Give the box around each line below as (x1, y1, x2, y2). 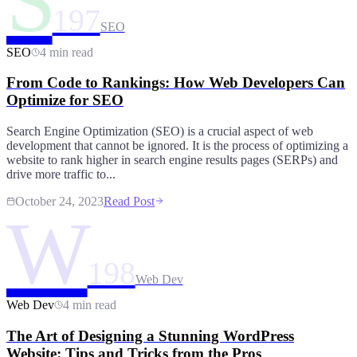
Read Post (104, 194, 155, 209)
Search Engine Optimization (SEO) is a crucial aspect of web (6, 124, 313, 139)
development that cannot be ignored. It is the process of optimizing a (6, 139, 348, 153)
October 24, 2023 (15, 194, 104, 209)
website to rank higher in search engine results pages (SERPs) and (6, 153, 338, 167)
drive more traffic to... (6, 167, 116, 182)
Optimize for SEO (6, 92, 124, 109)
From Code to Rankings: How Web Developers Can (6, 74, 345, 92)
